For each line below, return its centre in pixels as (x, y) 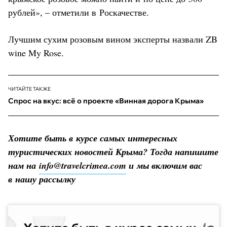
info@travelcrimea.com (83, 165)
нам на (24, 165)
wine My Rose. (36, 52)
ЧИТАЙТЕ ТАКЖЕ (29, 89)
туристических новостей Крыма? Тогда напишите (113, 152)
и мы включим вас (164, 165)
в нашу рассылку (42, 179)
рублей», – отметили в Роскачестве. (79, 12)
